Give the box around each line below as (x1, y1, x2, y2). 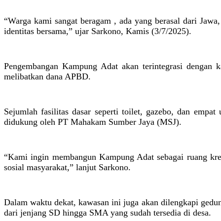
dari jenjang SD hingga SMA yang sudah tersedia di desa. (4, 208, 211, 218)
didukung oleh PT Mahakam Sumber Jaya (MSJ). (4, 117, 182, 127)
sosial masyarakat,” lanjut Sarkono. (4, 162, 131, 173)
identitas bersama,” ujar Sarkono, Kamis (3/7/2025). (4, 26, 191, 37)
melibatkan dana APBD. (4, 72, 91, 82)
